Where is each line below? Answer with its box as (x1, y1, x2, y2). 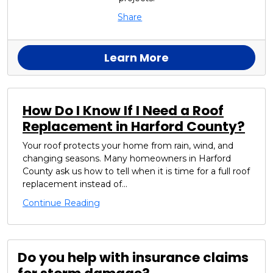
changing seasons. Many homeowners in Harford (23, 152, 231, 164)
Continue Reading (23, 197, 100, 208)
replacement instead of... (23, 178, 127, 190)
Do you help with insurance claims (18, 247, 249, 267)
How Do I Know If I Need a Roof (23, 101, 224, 120)
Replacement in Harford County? (23, 116, 245, 136)
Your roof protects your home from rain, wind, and (23, 140, 233, 151)
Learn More (104, 49, 169, 65)
